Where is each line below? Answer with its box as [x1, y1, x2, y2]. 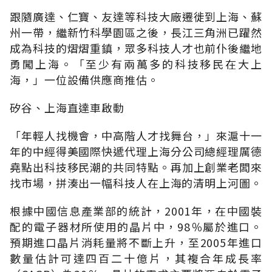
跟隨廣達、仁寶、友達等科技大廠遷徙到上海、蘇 [10, 8, 262, 24]
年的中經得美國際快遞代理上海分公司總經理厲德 [10, 143, 262, 159]
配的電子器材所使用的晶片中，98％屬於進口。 [10, 218, 262, 234]
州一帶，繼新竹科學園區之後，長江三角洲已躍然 [10, 24, 262, 40]
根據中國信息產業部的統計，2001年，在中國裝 [10, 202, 262, 219]
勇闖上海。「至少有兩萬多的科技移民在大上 [10, 55, 262, 72]
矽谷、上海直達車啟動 [10, 99, 124, 115]
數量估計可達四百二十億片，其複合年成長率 [10, 250, 262, 266]
